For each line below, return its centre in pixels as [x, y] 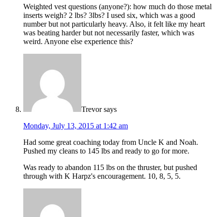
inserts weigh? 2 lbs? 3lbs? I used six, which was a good [109, 15]
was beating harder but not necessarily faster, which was [109, 32]
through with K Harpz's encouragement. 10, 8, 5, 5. [102, 176]
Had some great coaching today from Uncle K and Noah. [111, 142]
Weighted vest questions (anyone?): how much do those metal [117, 6]
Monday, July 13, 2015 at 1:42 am [76, 125]
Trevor [92, 109]
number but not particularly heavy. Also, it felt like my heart [114, 24]
